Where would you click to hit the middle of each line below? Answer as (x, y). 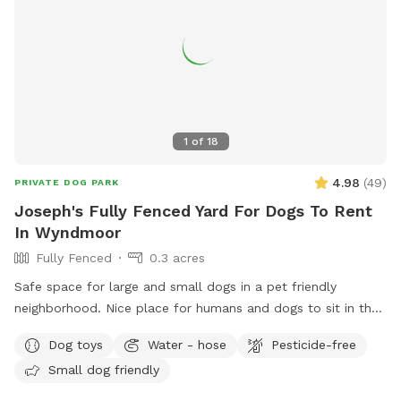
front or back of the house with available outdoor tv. (176, 330)
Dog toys (76, 344)
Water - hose (187, 344)
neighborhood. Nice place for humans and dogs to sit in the (196, 308)
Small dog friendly (104, 369)
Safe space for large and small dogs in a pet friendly (175, 287)
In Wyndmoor (68, 233)
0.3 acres (177, 258)
